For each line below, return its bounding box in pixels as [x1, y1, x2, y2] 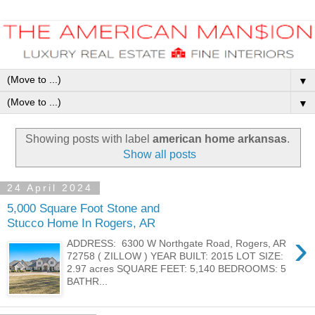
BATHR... [67, 275, 108, 287]
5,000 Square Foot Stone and [7, 201, 160, 216]
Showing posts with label [25, 132, 153, 145]
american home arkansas [153, 132, 287, 145]
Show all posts [123, 148, 197, 160]
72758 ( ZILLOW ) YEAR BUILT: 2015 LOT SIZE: [67, 250, 284, 262]
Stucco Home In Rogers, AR [7, 216, 155, 231]
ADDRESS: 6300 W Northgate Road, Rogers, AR [67, 237, 287, 249]
